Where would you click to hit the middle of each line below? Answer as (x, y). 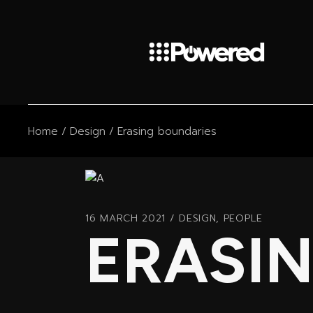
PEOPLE (243, 218)
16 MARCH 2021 (126, 218)
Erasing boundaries (167, 131)
